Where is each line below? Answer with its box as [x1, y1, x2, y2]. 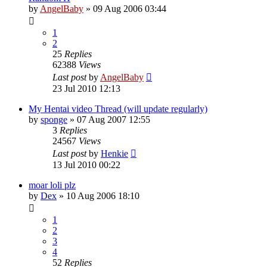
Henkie [101, 148, 128, 159]
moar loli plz [29, 179, 76, 190]
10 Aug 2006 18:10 [66, 190, 139, 201]
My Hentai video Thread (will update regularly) [29, 103, 207, 114]
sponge [41, 114, 67, 125]
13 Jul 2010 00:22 [52, 159, 120, 170]
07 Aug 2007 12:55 [77, 114, 150, 125]
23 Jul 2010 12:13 [52, 83, 120, 94]
